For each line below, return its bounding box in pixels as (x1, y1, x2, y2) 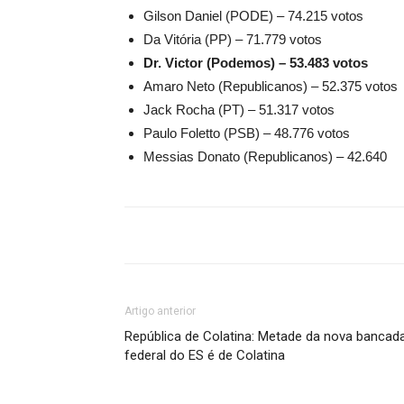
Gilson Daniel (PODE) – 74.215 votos (143, 8, 363, 23)
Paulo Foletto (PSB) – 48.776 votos (143, 125, 350, 141)
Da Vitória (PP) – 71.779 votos (143, 32, 322, 47)
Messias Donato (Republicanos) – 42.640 (143, 149, 387, 164)
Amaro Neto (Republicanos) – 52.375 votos (143, 78, 398, 94)
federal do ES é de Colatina (124, 347, 285, 363)
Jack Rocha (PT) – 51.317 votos (143, 102, 335, 117)
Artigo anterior (124, 305, 196, 317)
